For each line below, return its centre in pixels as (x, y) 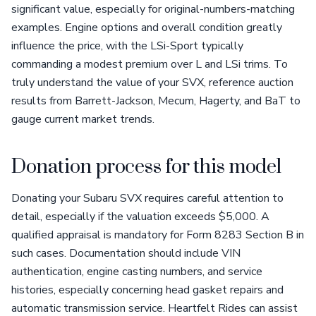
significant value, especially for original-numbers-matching (153, 9)
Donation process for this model (147, 167)
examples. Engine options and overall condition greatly (147, 28)
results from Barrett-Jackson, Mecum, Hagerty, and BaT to (156, 101)
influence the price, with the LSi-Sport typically (127, 46)
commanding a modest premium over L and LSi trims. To (150, 64)
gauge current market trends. (83, 119)
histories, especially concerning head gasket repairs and (147, 290)
